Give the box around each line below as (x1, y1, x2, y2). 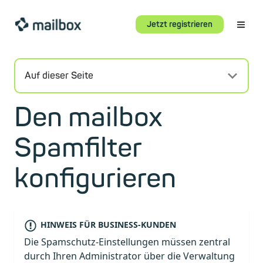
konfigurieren (14, 162, 176, 196)
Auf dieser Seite (25, 70, 93, 82)
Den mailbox (14, 101, 163, 135)
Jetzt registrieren (146, 19, 213, 30)
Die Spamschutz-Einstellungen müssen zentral (24, 235, 230, 249)
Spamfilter (14, 131, 141, 166)
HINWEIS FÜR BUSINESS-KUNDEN (40, 219, 176, 231)
